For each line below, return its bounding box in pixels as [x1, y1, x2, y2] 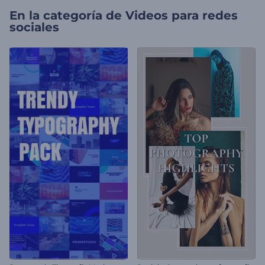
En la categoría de [9, 8, 122, 22]
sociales [9, 20, 59, 34]
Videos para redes [125, 8, 238, 22]
